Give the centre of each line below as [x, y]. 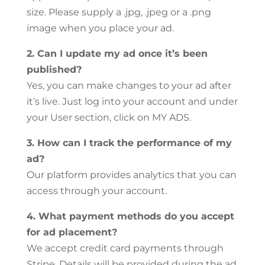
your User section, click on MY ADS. [109, 117]
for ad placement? [72, 232]
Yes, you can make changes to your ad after [129, 85]
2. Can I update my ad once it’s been [117, 54]
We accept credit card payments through [125, 248]
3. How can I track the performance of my [129, 143]
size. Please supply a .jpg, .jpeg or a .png [119, 12]
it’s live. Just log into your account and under [132, 101]
